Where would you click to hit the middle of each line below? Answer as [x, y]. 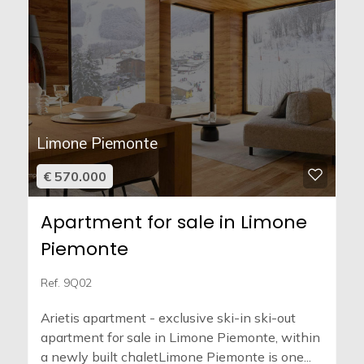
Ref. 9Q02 [66, 283]
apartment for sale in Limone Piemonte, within [180, 338]
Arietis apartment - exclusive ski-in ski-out [168, 318]
